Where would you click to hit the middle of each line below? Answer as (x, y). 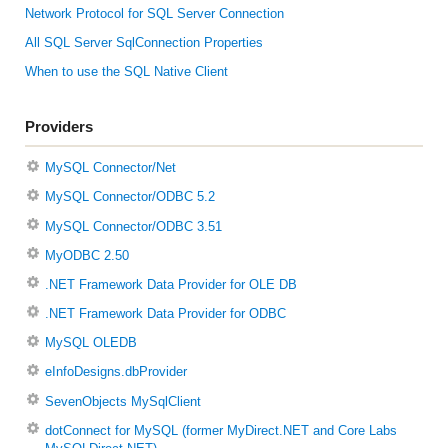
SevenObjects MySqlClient (122, 401)
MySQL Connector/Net (110, 168)
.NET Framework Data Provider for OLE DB (170, 284)
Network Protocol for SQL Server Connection (154, 13)
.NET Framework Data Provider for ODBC (165, 314)
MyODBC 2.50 (86, 255)
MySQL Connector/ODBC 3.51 (133, 226)
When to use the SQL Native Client (126, 71)
